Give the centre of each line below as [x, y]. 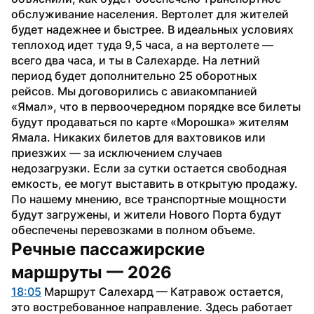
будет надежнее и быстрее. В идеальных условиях [152, 29]
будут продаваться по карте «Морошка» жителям [150, 122]
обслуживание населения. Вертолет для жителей [150, 14]
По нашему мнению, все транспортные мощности [149, 199]
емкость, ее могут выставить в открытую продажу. [155, 183]
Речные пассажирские [108, 249]
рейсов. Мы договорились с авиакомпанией [134, 91]
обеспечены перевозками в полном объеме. [134, 230]
